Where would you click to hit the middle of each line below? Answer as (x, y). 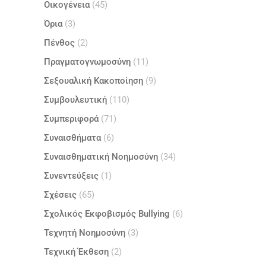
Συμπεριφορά (71, 118)
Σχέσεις (60, 194)
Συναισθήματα (72, 137)
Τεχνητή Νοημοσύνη (85, 232)
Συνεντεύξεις (71, 175)
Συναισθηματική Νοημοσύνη (101, 156)
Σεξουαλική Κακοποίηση (94, 80)
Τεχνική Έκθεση (76, 251)
